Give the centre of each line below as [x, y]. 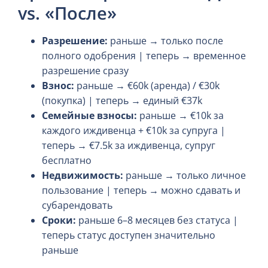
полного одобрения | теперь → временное [144, 55]
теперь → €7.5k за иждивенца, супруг [129, 145]
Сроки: [59, 220]
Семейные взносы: [89, 115]
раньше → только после [165, 40]
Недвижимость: [83, 175]
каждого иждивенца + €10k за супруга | [134, 130]
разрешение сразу [85, 70]
